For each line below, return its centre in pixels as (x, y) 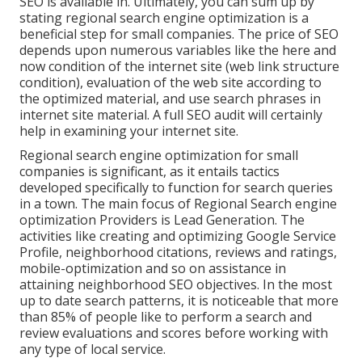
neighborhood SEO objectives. (168, 284)
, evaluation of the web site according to (201, 82)
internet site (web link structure (244, 66)
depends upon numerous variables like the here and (178, 50)
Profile (39, 252)
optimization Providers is (97, 219)
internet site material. (84, 114)
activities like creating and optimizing (133, 236)
